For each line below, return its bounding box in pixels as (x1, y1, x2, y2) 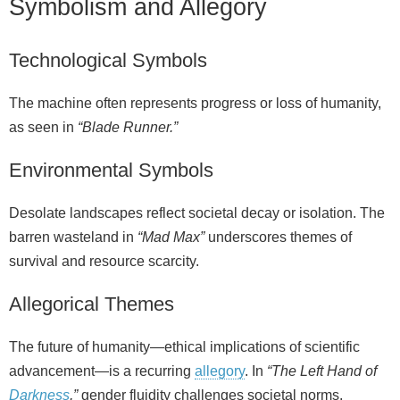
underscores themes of (204, 229, 352, 245)
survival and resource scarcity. (9, 253, 199, 269)
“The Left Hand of (267, 362, 377, 379)
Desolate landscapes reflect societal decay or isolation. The (9, 204, 385, 221)
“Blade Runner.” (78, 119, 178, 135)
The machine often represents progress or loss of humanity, (9, 95, 381, 111)
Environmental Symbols (9, 158, 213, 181)
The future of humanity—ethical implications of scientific (9, 338, 360, 354)
